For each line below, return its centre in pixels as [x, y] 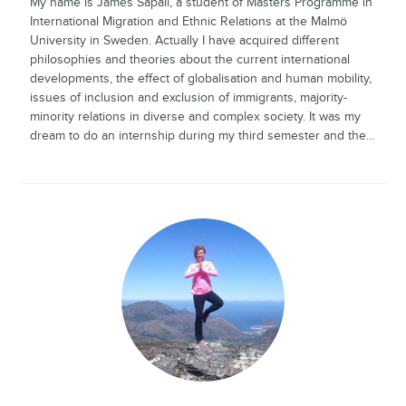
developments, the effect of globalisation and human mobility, [200, 78]
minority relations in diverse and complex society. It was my [195, 116]
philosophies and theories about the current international [189, 59]
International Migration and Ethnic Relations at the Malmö [188, 21]
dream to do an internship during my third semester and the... [202, 135]
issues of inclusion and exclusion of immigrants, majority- [188, 97]
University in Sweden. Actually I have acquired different [184, 40]
